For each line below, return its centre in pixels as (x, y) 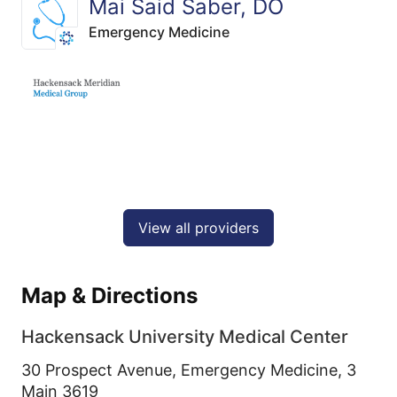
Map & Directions (109, 296)
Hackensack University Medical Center (185, 337)
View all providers (198, 228)
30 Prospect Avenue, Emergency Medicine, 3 (189, 370)
